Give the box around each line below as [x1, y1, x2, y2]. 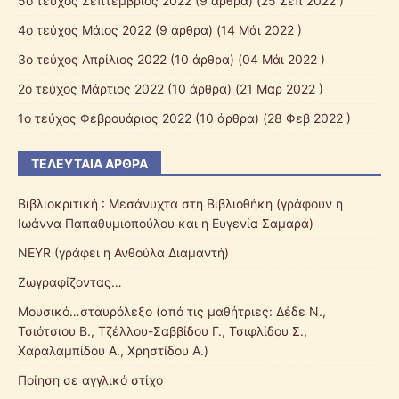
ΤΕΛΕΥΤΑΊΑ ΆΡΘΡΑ [31, 156, 148, 172]
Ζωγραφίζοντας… [18, 274, 122, 290]
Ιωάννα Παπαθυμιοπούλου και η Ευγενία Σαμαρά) [18, 216, 313, 232]
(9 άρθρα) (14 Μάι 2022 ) [151, 22, 302, 38]
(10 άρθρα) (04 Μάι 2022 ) [167, 52, 325, 68]
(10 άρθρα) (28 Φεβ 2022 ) [191, 110, 351, 126]
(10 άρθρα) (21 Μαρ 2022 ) [164, 81, 323, 97]
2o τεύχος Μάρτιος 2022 [18, 81, 164, 97]
